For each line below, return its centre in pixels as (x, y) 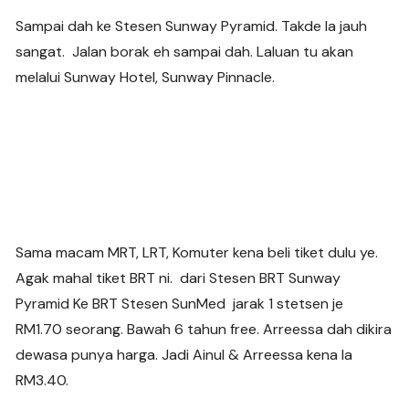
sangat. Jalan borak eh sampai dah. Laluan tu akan (185, 52)
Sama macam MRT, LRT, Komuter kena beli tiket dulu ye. (197, 253)
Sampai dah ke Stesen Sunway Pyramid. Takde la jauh (192, 26)
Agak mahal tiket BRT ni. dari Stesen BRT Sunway (178, 278)
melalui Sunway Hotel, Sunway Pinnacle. (146, 78)
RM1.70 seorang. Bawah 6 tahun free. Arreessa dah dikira (204, 330)
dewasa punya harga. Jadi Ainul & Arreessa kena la (184, 355)
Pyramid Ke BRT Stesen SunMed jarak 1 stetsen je (180, 304)
